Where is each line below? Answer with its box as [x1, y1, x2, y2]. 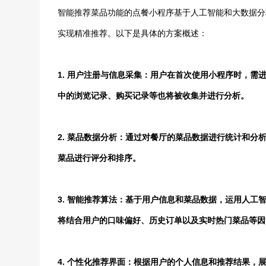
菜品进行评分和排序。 [58, 153, 141, 163]
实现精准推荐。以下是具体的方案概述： [58, 28, 208, 38]
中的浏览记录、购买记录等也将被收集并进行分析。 [58, 91, 249, 100]
